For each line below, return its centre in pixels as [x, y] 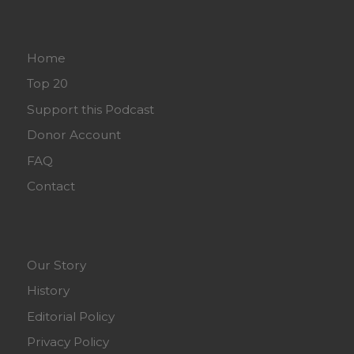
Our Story [57, 265]
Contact [51, 186]
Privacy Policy [68, 342]
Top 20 [48, 84]
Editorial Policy [71, 316]
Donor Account [74, 135]
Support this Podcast [91, 109]
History [49, 291]
